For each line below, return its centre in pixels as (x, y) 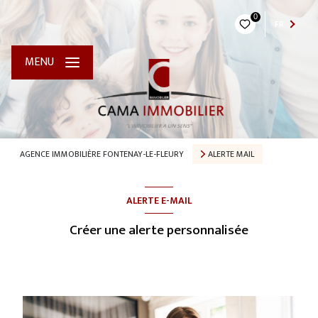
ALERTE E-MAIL (159, 200)
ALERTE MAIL (231, 154)
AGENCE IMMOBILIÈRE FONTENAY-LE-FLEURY (102, 154)
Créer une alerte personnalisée (159, 230)
